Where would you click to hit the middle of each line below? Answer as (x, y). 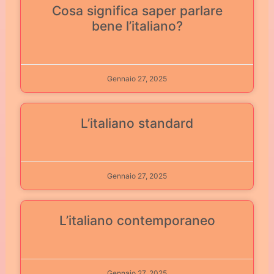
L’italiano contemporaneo (137, 220)
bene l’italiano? (137, 26)
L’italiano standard (137, 123)
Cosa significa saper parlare (137, 10)
